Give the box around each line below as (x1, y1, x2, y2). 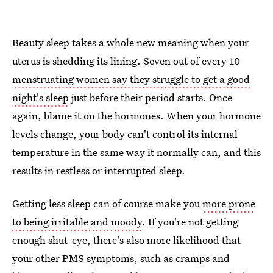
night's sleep (12, 90, 69, 105)
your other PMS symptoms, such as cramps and (12, 251, 230, 266)
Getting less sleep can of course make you (12, 196, 202, 211)
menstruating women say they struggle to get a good (12, 72, 250, 87)
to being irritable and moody (12, 214, 142, 229)
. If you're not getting (142, 214, 238, 229)
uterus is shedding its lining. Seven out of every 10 (12, 54, 240, 68)
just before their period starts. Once (69, 90, 232, 105)
